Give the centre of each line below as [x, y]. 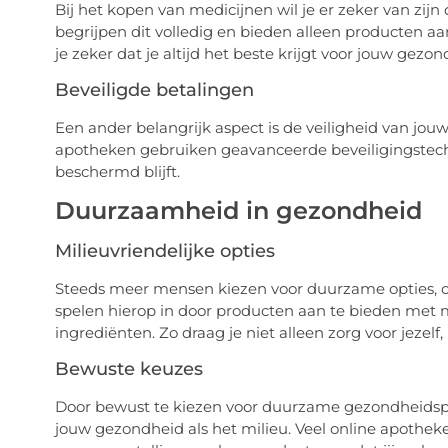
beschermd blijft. [117, 171]
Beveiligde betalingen [154, 89]
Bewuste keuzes [128, 368]
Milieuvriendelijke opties [164, 251]
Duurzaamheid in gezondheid [238, 211]
